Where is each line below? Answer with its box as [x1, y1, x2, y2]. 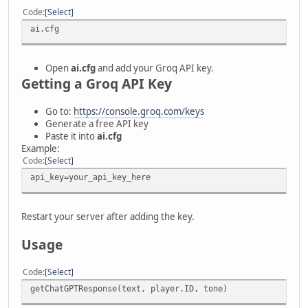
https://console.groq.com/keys [74, 104, 204, 118]
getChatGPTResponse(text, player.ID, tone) [30, 283, 228, 294]
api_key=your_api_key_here [30, 171, 151, 182]
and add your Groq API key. [96, 61, 214, 74]
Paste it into [45, 129, 97, 142]
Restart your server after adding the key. [21, 210, 195, 223]
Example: [21, 142, 60, 155]
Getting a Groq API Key [21, 74, 172, 93]
